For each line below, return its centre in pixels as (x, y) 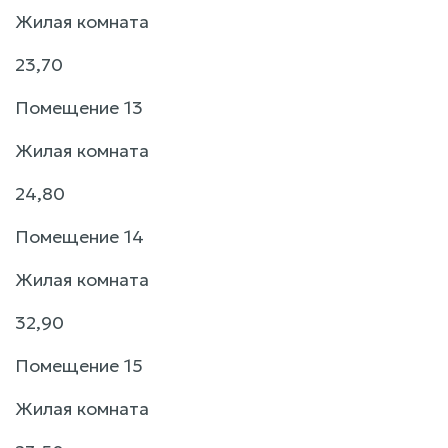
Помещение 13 (79, 107)
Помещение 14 (79, 236)
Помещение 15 (79, 365)
